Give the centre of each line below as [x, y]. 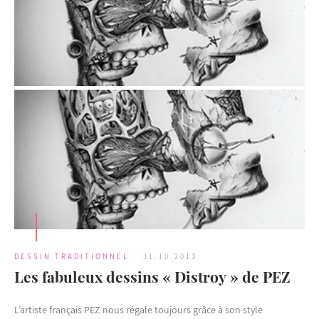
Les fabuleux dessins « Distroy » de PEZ [152, 276]
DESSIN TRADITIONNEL [72, 256]
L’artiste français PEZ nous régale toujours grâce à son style [138, 309]
